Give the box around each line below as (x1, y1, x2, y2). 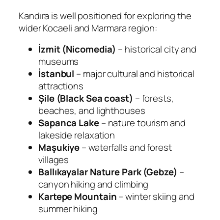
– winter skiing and (116, 190, 194, 203)
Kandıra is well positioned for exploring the (19, 9, 192, 22)
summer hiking (38, 202, 98, 216)
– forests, (133, 92, 174, 105)
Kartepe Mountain (38, 190, 117, 203)
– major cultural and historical (74, 67, 195, 81)
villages (38, 153, 69, 166)
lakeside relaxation (38, 129, 115, 142)
